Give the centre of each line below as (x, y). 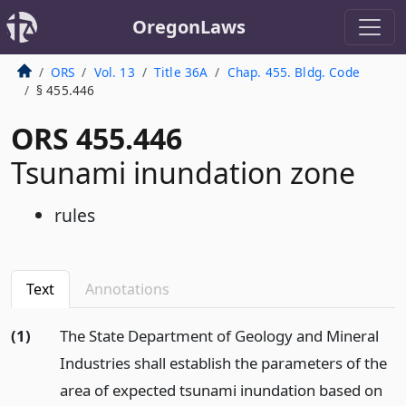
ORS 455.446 (97, 138)
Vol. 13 (114, 72)
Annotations (127, 289)
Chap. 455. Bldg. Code (293, 72)
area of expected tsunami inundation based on (221, 390)
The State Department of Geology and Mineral (219, 336)
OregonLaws (188, 27)
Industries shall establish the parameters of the (223, 363)
